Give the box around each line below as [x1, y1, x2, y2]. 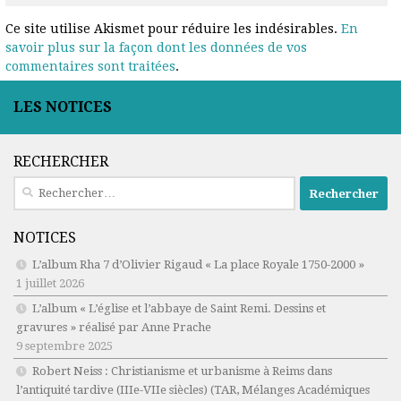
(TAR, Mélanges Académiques [208, 383, 370, 397]
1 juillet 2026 [16, 277, 84, 291]
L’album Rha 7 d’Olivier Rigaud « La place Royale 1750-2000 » [32, 258, 364, 272]
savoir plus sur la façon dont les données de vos [5, 40, 308, 55]
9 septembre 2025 [16, 339, 113, 354]
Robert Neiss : [32, 364, 111, 379]
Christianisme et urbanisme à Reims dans [111, 364, 332, 379]
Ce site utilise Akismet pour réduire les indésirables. [5, 21, 342, 37]
